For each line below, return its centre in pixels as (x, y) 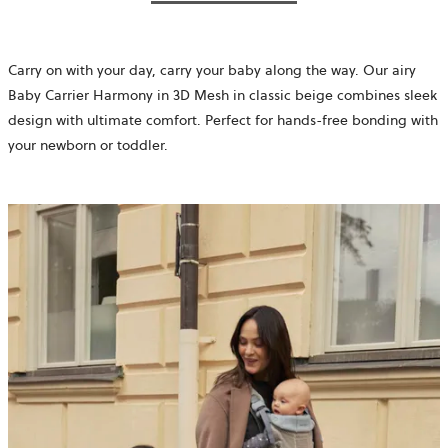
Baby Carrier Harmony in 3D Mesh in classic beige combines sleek (222, 95)
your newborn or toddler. (88, 145)
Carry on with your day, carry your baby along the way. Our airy (212, 70)
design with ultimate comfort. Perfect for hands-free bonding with (223, 120)
